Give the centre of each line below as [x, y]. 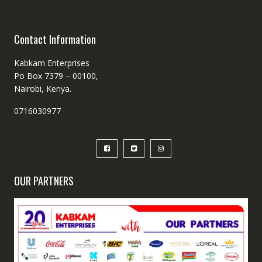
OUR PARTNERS [44, 180]
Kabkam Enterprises [51, 63]
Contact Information [55, 39]
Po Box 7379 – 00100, [56, 75]
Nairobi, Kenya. [42, 88]
